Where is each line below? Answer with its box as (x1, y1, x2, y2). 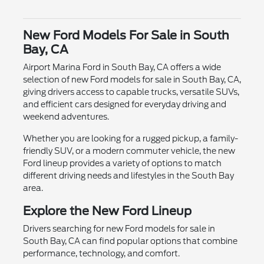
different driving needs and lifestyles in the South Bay (22, 171, 234, 181)
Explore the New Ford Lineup (22, 204, 192, 219)
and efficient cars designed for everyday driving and (22, 100, 226, 110)
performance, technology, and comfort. (22, 249, 180, 259)
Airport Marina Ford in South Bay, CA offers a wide (22, 62, 221, 72)
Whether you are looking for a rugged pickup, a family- (22, 134, 238, 144)
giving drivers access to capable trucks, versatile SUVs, (22, 87, 239, 97)
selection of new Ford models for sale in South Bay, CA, (22, 75, 241, 85)
